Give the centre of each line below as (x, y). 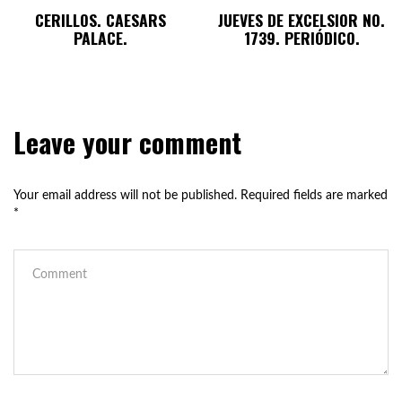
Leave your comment (127, 142)
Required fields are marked (314, 196)
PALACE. (100, 38)
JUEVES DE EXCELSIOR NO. (301, 20)
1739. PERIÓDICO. (301, 38)
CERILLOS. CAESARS (100, 20)
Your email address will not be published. (125, 196)
